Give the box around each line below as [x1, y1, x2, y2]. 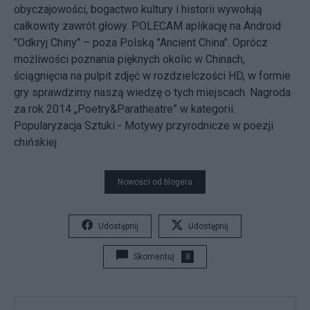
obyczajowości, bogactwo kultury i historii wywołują [14, 2, 262, 16]
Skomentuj [134, 251, 174, 262]
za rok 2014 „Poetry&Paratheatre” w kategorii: [14, 102, 235, 116]
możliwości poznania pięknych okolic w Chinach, [14, 52, 245, 66]
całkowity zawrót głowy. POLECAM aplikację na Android [14, 19, 281, 33]
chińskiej [14, 135, 57, 149]
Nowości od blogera [118, 176, 192, 187]
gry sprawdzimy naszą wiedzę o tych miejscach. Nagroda [14, 85, 291, 99]
